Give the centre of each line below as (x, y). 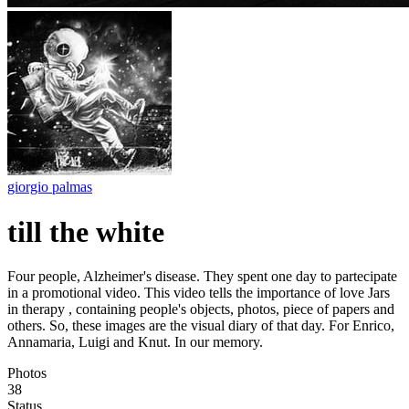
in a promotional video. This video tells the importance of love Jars (199, 293)
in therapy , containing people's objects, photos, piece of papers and (201, 309)
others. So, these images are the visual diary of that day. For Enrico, (201, 326)
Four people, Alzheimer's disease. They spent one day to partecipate (202, 277)
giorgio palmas (50, 187)
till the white (86, 231)
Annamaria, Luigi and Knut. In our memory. (135, 342)
